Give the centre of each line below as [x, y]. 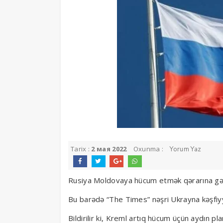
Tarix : [81, 149]
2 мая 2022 [109, 149]
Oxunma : [149, 149]
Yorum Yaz [186, 149]
